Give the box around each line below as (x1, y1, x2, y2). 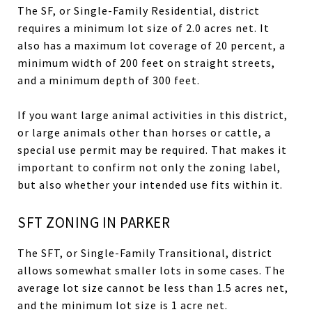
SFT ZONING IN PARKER (17, 212, 170, 232)
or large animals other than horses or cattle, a (17, 125, 271, 139)
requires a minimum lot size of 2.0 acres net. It (17, 20, 270, 35)
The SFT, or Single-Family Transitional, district (17, 245, 272, 260)
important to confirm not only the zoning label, (17, 159, 281, 174)
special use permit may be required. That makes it (17, 142, 287, 157)
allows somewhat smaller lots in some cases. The (17, 263, 286, 277)
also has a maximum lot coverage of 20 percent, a (17, 38, 286, 52)
